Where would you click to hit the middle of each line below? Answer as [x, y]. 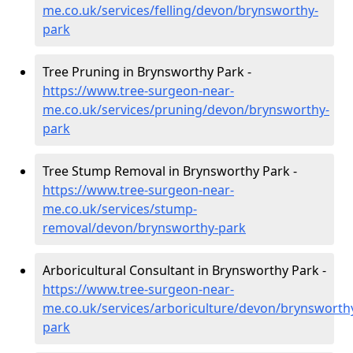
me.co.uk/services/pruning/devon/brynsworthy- [186, 109]
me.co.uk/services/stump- [120, 208]
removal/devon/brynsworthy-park [144, 227]
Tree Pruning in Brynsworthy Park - [147, 71]
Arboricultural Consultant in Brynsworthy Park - [184, 270]
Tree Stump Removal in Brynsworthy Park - [170, 171]
